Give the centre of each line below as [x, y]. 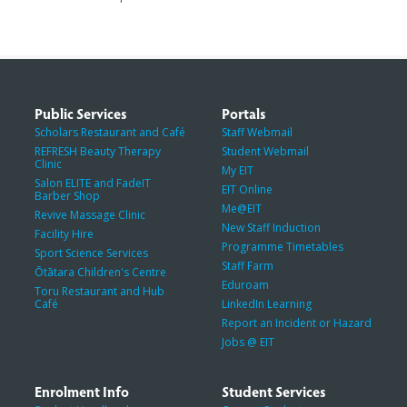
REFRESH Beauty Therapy [97, 151]
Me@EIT [242, 208]
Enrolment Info [81, 391]
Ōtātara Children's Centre [100, 272]
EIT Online [247, 189]
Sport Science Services [91, 253]
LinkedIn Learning [267, 304]
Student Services [274, 391]
